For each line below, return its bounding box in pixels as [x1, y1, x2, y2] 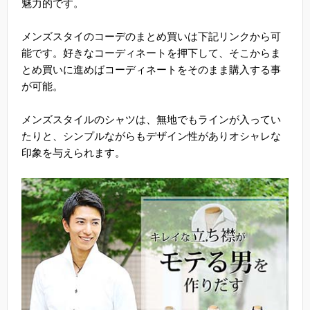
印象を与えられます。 [21, 146, 125, 158]
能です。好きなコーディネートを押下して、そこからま [21, 46, 281, 59]
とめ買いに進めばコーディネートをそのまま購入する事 [21, 63, 281, 75]
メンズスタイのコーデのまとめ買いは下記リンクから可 [21, 30, 281, 42]
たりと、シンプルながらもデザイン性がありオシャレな [21, 129, 281, 142]
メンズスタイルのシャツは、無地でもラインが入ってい [21, 113, 281, 125]
